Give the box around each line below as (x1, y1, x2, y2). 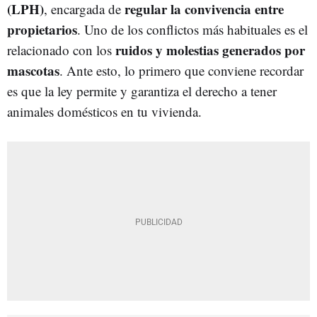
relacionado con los (7, 40, 115, 59)
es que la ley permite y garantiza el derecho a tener (7, 81, 277, 100)
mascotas (7, 60, 59, 80)
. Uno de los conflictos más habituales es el (77, 20, 308, 38)
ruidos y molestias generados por (115, 40, 305, 59)
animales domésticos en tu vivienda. (7, 102, 202, 120)
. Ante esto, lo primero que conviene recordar (59, 61, 304, 79)
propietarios (7, 19, 77, 39)
